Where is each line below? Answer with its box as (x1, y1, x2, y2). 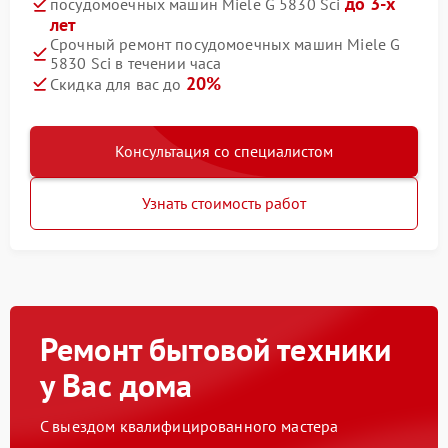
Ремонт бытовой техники (40, 328, 392, 370)
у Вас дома (40, 364, 193, 406)
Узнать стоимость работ (142, 193, 306, 213)
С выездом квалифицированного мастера (40, 416, 339, 436)
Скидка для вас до (50, 74, 186, 94)
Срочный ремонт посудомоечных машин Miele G (50, 34, 401, 54)
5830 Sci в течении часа (50, 53, 222, 73)
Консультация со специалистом (115, 141, 333, 161)
